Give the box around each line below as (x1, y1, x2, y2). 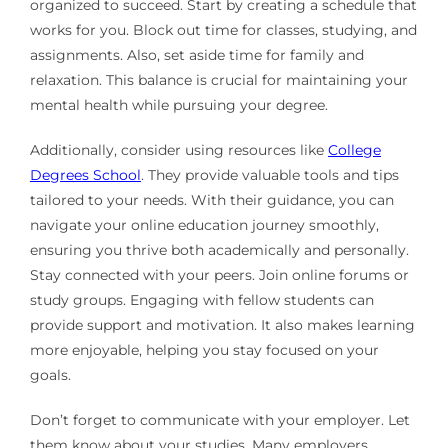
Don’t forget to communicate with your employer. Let (29, 411, 410, 430)
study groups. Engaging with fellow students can (29, 291, 374, 310)
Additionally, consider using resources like (29, 141, 328, 160)
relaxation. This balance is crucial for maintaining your (29, 71, 408, 90)
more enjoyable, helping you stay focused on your (29, 341, 379, 360)
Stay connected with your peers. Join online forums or (29, 266, 409, 285)
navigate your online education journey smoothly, (29, 216, 379, 235)
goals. (29, 366, 71, 385)
